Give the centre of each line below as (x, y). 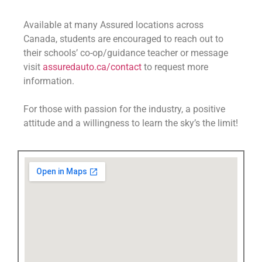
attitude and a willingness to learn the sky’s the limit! (131, 123)
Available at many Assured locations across (113, 25)
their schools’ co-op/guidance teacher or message (126, 53)
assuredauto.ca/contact (92, 67)
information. (49, 81)
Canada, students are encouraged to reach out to (123, 39)
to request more (175, 67)
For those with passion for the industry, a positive (124, 109)
